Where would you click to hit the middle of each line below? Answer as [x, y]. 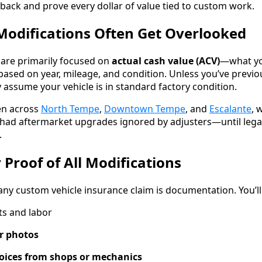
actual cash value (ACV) [166, 61]
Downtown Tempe [145, 109]
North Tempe [70, 109]
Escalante [230, 109]
